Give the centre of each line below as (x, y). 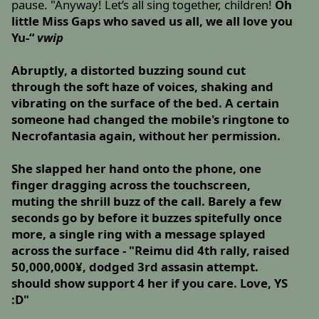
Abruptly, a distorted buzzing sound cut (129, 70)
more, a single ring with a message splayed (139, 234)
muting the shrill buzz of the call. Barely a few (147, 202)
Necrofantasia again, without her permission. (146, 136)
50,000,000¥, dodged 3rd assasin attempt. (135, 267)
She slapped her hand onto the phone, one (137, 169)
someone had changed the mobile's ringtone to (151, 120)
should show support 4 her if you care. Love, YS (150, 283)
